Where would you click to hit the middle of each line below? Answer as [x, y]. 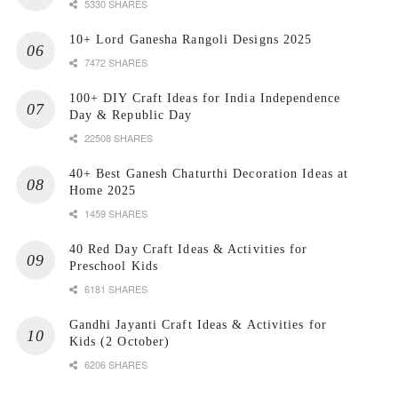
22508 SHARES [117, 137]
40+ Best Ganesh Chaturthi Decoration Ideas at [209, 173]
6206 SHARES [114, 364]
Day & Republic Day [131, 115]
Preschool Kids [114, 266]
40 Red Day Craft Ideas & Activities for [188, 249]
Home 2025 [103, 190]
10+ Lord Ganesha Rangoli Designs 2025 [191, 39]
